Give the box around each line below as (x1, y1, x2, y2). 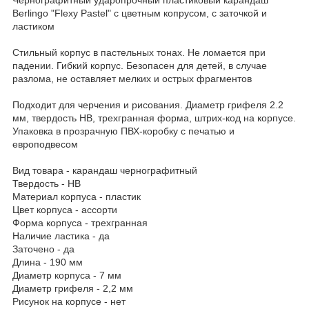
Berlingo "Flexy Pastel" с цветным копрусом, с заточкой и (12, 7, 267, 19)
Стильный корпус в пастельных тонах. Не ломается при (12, 46, 266, 58)
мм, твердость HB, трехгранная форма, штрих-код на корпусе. (12, 112, 296, 123)
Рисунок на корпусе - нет (12, 295, 126, 307)
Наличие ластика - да (12, 230, 110, 241)
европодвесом (12, 138, 78, 150)
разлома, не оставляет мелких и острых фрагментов (12, 72, 252, 84)
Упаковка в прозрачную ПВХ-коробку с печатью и (12, 125, 235, 137)
